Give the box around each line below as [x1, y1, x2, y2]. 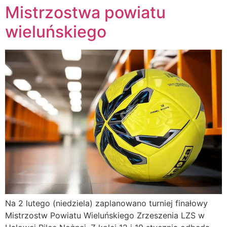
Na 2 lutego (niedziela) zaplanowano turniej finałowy [5, 198, 208, 209]
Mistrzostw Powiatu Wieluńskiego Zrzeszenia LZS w [5, 210, 205, 221]
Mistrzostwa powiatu [5, 3, 166, 23]
